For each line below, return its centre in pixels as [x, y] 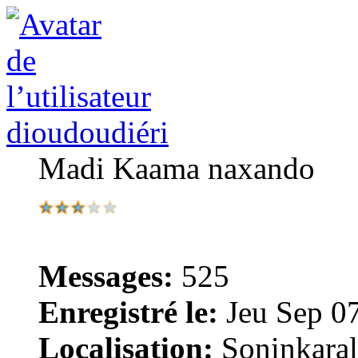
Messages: [106, 276]
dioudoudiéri [88, 132]
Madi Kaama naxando [177, 168]
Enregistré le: [128, 312]
